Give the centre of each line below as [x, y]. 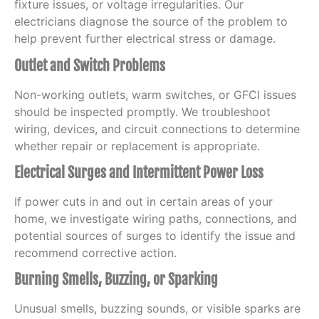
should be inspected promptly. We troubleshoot [142, 111]
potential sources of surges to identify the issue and [155, 236]
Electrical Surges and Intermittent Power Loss [139, 173]
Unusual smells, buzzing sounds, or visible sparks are [157, 309]
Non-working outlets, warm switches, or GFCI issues [155, 94]
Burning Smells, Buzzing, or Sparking [116, 280]
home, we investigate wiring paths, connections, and [156, 219]
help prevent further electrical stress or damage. [145, 39]
